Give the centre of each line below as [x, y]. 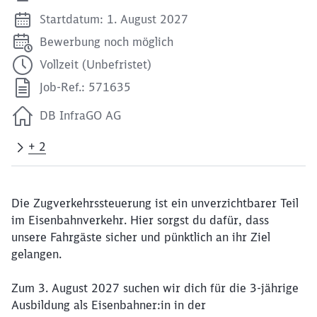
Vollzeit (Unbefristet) [96, 64]
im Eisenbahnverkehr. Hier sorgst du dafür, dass [140, 220]
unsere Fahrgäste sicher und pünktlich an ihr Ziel [141, 237]
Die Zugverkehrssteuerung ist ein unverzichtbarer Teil [155, 203]
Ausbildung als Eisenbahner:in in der [109, 305]
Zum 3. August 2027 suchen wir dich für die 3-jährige [155, 288]
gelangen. [36, 254]
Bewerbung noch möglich [106, 42]
